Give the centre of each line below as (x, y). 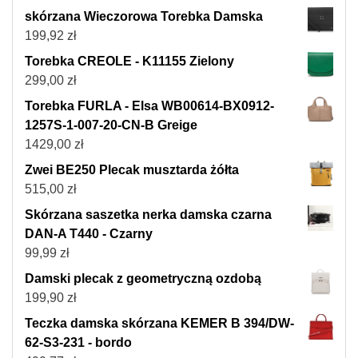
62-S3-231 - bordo (78, 342)
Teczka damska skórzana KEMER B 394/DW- (159, 323)
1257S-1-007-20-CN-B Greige (111, 125)
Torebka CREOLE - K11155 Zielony (129, 61)
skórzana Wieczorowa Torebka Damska (144, 16)
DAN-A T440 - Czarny (89, 233)
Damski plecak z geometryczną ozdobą (143, 278)
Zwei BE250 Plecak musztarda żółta (132, 169)
